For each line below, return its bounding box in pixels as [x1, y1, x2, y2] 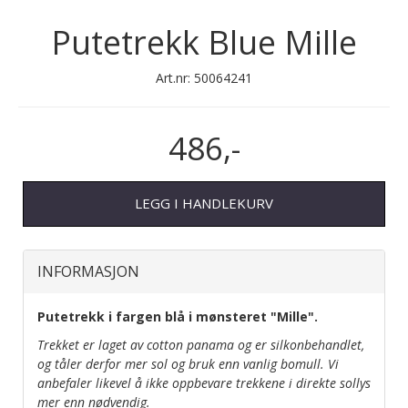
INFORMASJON [37, 260, 139, 281]
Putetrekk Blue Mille [51, 19, 357, 65]
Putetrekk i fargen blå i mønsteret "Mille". [37, 307, 321, 325]
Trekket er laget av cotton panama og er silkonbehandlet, [37, 335, 364, 353]
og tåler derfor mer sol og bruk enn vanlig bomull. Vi [37, 354, 339, 372]
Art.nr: [156, 68, 194, 87]
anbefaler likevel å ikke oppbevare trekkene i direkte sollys [37, 373, 371, 392]
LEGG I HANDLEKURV [135, 194, 273, 213]
